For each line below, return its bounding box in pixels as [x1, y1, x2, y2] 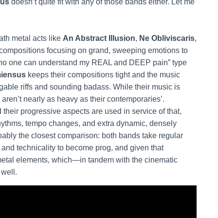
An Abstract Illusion [63, 34, 135, 42]
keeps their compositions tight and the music [26, 70, 180, 79]
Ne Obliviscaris [139, 34, 195, 42]
